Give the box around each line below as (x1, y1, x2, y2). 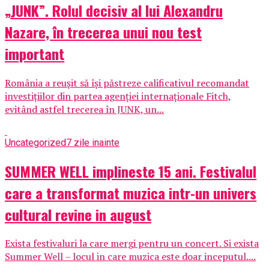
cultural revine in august (5, 203, 151, 225)
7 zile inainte (66, 136, 119, 148)
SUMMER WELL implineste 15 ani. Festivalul (5, 160, 256, 182)
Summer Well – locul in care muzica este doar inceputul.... (5, 250, 256, 264)
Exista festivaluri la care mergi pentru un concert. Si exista (5, 237, 259, 250)
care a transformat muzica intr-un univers (5, 181, 256, 204)
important (5, 42, 64, 64)
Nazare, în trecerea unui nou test (5, 20, 202, 43)
